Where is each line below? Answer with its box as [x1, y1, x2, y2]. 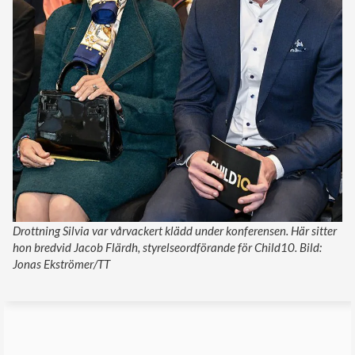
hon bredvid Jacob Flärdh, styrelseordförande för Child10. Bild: [13, 239, 322, 254]
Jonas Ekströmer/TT [13, 256, 110, 271]
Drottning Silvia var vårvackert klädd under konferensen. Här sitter [13, 223, 337, 238]
